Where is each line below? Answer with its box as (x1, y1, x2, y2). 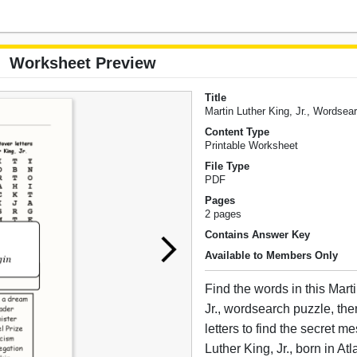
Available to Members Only (205, 249, 339, 262)
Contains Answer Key (205, 229, 311, 241)
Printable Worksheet (205, 139, 299, 152)
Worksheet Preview (10, 54, 156, 73)
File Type (205, 160, 250, 173)
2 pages (205, 208, 242, 221)
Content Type (205, 126, 270, 139)
